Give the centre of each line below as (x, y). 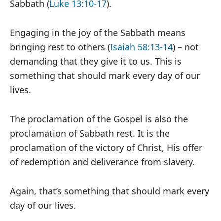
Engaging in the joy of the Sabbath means (98, 33)
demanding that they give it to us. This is (96, 61)
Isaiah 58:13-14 (141, 47)
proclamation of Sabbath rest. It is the (90, 133)
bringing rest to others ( (60, 47)
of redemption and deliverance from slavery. (102, 162)
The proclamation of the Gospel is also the (99, 119)
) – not (186, 47)
